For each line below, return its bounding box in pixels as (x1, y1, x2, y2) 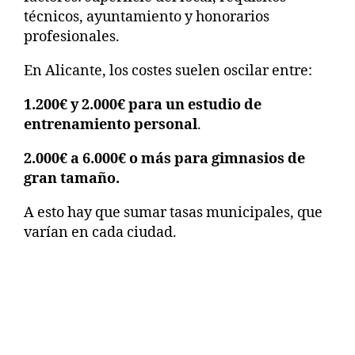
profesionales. (24, 27, 120, 46)
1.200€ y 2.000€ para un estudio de (24, 95, 261, 114)
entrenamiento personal (24, 115, 197, 134)
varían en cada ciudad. (24, 223, 177, 242)
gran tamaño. (24, 169, 120, 188)
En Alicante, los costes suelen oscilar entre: (24, 61, 312, 80)
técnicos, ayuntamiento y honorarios (24, 7, 269, 26)
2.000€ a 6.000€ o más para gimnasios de (24, 149, 305, 168)
